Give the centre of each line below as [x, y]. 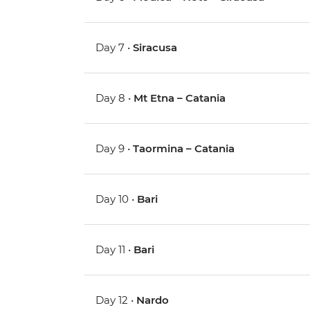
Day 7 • [115, 48]
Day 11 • [115, 250]
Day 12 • [116, 300]
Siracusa [155, 48]
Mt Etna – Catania [180, 98]
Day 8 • [115, 98]
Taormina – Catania [184, 149]
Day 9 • [115, 149]
